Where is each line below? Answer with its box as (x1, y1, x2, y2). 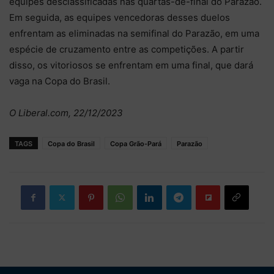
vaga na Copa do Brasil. (9, 75, 110, 87)
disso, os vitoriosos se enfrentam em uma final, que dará (9, 59, 253, 71)
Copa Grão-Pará (110, 139, 161, 148)
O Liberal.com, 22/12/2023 (9, 106, 123, 119)
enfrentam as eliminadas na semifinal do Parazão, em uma (9, 27, 259, 39)
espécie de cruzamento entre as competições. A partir (9, 43, 244, 55)
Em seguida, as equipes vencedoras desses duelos (9, 11, 230, 23)
